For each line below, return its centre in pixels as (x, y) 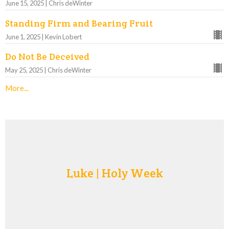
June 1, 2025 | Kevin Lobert (43, 37)
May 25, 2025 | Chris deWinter (48, 70)
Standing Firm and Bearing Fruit (79, 23)
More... (17, 88)
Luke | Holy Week (114, 173)
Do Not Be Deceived (47, 57)
